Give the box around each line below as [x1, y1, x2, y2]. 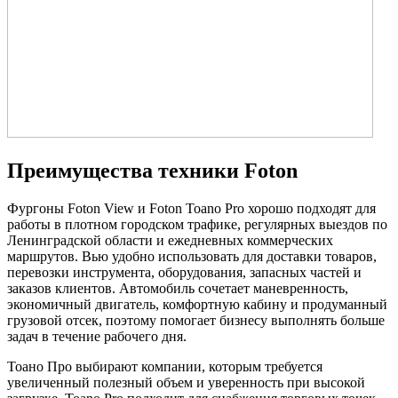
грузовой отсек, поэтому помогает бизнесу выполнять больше [7, 313, 385, 329]
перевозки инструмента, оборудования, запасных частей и [7, 265, 362, 281]
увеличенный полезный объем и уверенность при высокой [7, 375, 365, 391]
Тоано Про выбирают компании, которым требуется [7, 359, 322, 375]
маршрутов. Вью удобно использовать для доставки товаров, [7, 249, 377, 265]
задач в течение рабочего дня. [7, 329, 187, 345]
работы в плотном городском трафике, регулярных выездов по [7, 217, 387, 233]
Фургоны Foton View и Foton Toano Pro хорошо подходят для [7, 201, 376, 217]
